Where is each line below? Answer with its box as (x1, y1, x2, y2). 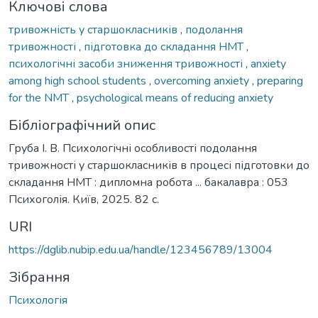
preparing (257, 72, 303, 89)
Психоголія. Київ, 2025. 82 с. (9, 191, 159, 207)
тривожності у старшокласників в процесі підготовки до (9, 157, 309, 173)
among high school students (9, 72, 149, 89)
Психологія (9, 292, 67, 308)
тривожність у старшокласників (9, 21, 180, 38)
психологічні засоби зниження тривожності (9, 55, 246, 72)
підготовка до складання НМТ (84, 38, 246, 55)
